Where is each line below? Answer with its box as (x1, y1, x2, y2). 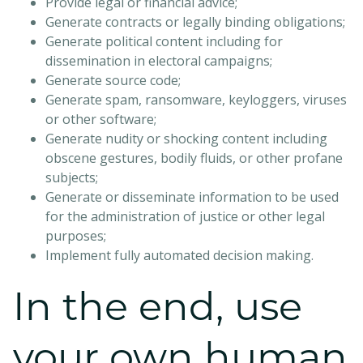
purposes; (45, 226, 106, 245)
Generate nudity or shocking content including (45, 129, 327, 147)
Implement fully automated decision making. (45, 246, 314, 264)
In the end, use (13, 282, 302, 330)
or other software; (45, 109, 156, 128)
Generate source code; (45, 70, 181, 89)
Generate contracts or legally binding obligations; (45, 12, 345, 31)
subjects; (45, 168, 98, 186)
